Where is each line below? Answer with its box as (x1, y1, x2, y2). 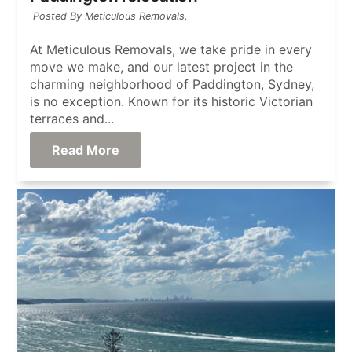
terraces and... (30, 110, 115, 126)
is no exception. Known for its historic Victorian (30, 93, 313, 109)
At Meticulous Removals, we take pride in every (30, 41, 313, 57)
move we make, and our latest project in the (30, 58, 294, 75)
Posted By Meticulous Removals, (33, 10, 189, 23)
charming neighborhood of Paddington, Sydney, (30, 75, 315, 92)
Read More (51, 141, 119, 158)
